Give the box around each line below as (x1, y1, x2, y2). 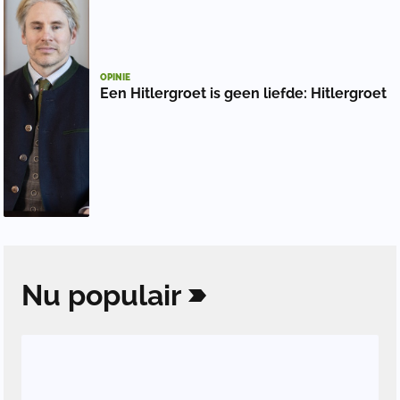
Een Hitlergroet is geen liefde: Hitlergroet (100, 85, 387, 103)
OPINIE (100, 72, 130, 83)
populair (68, 278, 181, 312)
